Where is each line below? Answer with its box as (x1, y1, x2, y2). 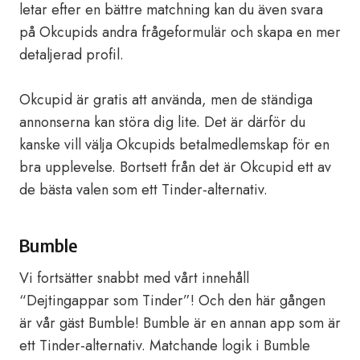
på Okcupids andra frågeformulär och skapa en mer (19, 22, 341, 43)
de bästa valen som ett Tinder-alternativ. (19, 179, 268, 200)
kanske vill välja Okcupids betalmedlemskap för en (19, 134, 329, 155)
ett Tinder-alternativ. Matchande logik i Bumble (19, 335, 310, 356)
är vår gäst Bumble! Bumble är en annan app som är (19, 313, 341, 333)
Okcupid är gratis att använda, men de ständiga (19, 89, 313, 110)
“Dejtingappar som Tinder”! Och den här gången (19, 290, 325, 311)
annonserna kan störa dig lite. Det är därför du (19, 112, 305, 133)
